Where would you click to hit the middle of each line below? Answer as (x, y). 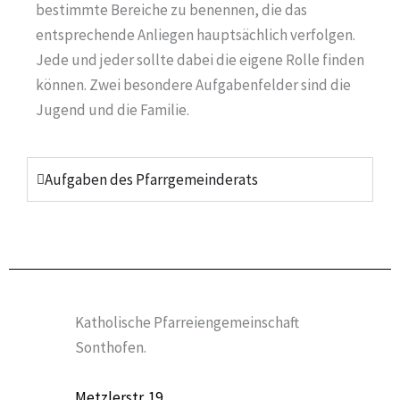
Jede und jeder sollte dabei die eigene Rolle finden (200, 59)
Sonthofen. (111, 348)
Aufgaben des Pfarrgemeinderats (151, 180)
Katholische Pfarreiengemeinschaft (187, 323)
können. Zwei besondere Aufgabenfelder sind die (193, 84)
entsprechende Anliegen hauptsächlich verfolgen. (196, 34)
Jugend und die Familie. (112, 109)
